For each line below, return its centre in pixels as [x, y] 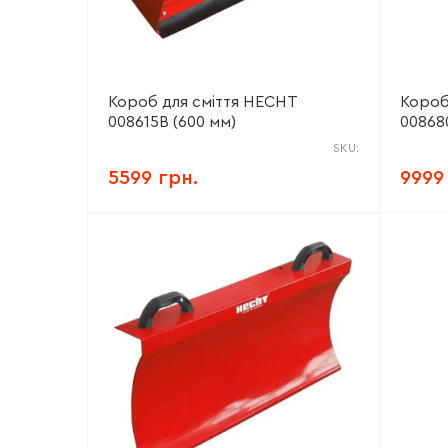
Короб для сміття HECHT [202, 102]
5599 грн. [153, 178]
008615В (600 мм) [172, 122]
